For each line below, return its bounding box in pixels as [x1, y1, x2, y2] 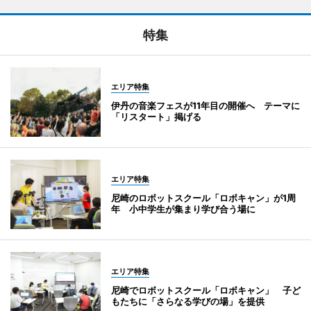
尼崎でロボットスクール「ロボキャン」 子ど [111, 284, 301, 296]
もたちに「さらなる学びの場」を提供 [111, 295, 264, 307]
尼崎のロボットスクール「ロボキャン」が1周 [111, 192, 296, 203]
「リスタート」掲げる [111, 110, 201, 122]
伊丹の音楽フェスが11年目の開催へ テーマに [111, 99, 300, 111]
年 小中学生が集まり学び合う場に [111, 203, 255, 215]
